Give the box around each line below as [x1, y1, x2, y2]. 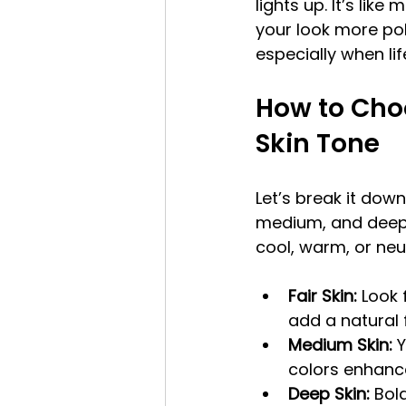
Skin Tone [256, 126, 380, 162]
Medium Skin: [288, 333, 392, 357]
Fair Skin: [288, 285, 357, 308]
